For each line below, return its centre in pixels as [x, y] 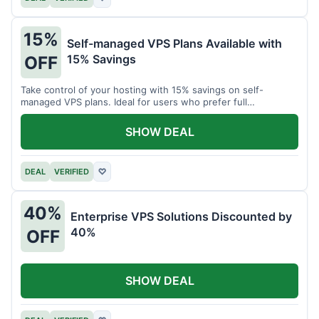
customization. [53, 114]
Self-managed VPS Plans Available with [174, 43]
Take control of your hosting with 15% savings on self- [142, 90]
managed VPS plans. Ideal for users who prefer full [134, 102]
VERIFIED [72, 171]
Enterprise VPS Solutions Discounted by [181, 217]
